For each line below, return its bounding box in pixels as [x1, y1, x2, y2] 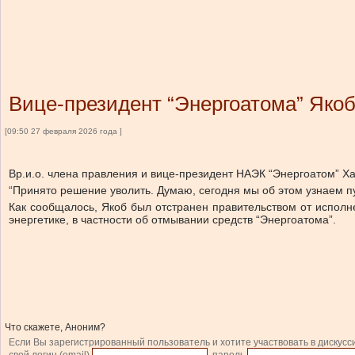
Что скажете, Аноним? [5, 322, 105, 333]
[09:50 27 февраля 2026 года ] [5, 127, 122, 136]
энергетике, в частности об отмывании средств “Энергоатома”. [9, 213, 336, 226]
